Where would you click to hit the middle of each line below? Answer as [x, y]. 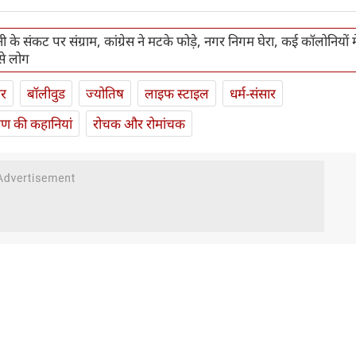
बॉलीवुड [46, 93]
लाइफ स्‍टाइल [177, 93]
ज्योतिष [105, 93]
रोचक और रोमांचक [139, 123]
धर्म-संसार [253, 93]
